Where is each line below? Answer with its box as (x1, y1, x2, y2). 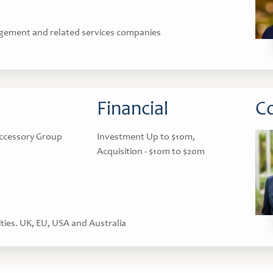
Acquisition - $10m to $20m (97, 147, 205, 157)
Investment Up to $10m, (97, 132, 195, 142)
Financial (97, 101, 168, 120)
